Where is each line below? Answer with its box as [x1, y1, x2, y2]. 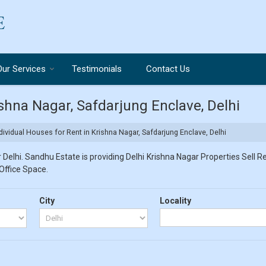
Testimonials [72, 64, 122, 74]
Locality [160, 196, 192, 205]
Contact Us [146, 64, 190, 74]
